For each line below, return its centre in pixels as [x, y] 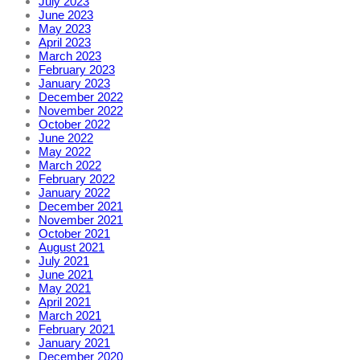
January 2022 [74, 193]
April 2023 [65, 43]
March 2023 [70, 56]
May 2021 [65, 288]
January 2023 [74, 84]
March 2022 [70, 166]
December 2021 [81, 207]
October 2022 [74, 125]
